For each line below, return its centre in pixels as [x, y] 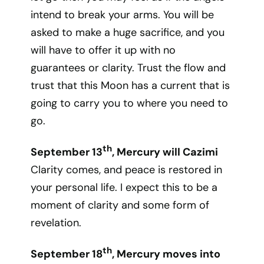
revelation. [56, 223]
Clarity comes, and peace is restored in [127, 170]
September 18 [67, 254]
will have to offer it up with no [103, 50]
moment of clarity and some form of [120, 205]
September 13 [67, 152]
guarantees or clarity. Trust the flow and [128, 68]
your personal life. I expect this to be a [124, 187]
